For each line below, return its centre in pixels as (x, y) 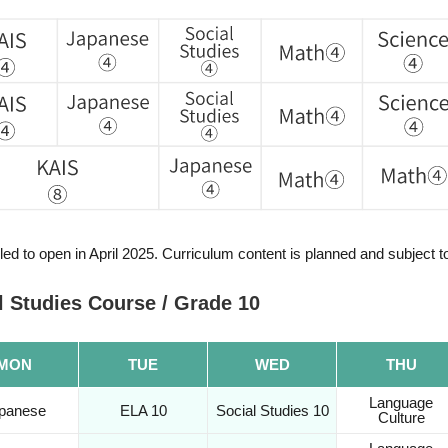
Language (401, 402)
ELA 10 (143, 410)
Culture (401, 417)
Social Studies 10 (272, 410)
